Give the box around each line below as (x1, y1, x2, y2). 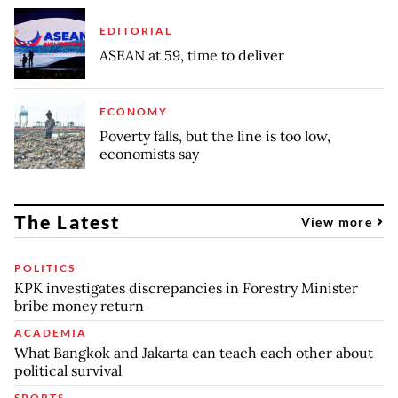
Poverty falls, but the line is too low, (99, 126, 330, 145)
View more (300, 213, 377, 229)
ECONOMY (99, 104, 168, 118)
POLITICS (14, 260, 76, 275)
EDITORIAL (99, 23, 172, 37)
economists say (99, 144, 199, 163)
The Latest (14, 210, 120, 233)
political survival (14, 361, 122, 379)
